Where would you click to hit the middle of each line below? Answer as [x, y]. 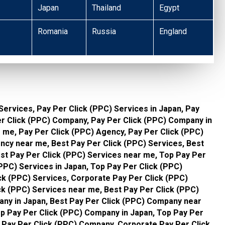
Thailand [107, 8]
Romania [53, 32]
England [173, 32]
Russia [104, 32]
